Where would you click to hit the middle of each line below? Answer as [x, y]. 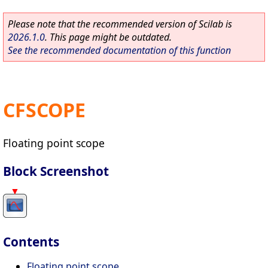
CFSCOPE [44, 110]
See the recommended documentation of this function [119, 50]
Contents [31, 242]
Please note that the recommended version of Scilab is [120, 24]
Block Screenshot [56, 171]
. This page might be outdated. [108, 37]
